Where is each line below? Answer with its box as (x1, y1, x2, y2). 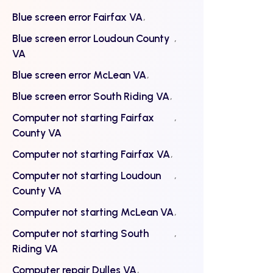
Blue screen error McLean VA (12, 69, 146, 81)
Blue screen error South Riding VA (12, 90, 169, 102)
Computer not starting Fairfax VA (12, 148, 170, 160)
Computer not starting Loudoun (12, 169, 161, 182)
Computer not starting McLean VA (12, 206, 174, 218)
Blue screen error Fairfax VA (12, 11, 143, 23)
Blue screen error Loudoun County (12, 32, 169, 44)
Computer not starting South (12, 227, 149, 239)
